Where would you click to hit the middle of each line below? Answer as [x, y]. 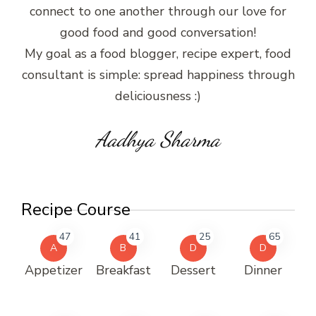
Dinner [263, 271]
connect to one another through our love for [158, 12]
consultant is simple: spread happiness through [158, 75]
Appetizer [53, 271]
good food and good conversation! [158, 33]
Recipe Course [76, 210]
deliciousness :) [158, 96]
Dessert [193, 271]
